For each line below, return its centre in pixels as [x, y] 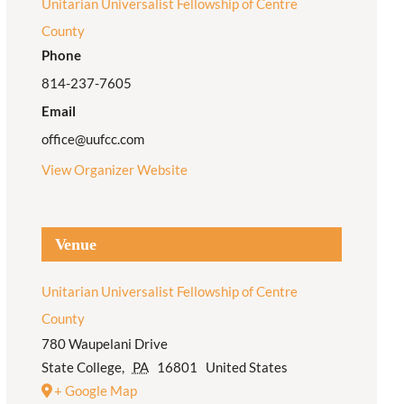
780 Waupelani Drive [104, 343]
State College [81, 367]
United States [246, 367]
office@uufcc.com [92, 138]
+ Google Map [95, 390]
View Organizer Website [114, 169]
